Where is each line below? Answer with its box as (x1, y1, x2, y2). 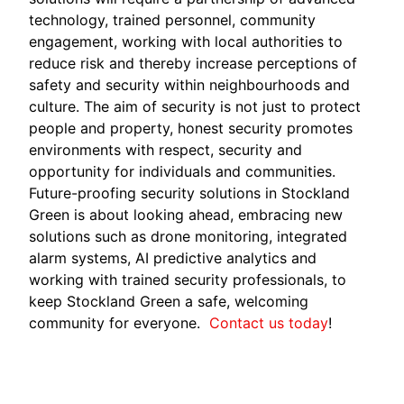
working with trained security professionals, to (29, 270, 347, 289)
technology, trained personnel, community (29, 10, 317, 29)
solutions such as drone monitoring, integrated (29, 226, 348, 245)
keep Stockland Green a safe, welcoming (29, 291, 309, 310)
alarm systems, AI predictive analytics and (29, 248, 317, 267)
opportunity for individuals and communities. (29, 161, 336, 180)
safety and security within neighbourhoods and (29, 75, 351, 94)
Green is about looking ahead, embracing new (29, 205, 344, 224)
